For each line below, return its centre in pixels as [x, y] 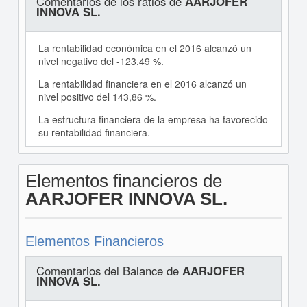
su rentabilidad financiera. [94, 132]
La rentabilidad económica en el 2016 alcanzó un [145, 48]
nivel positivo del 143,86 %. [97, 97]
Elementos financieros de [123, 181]
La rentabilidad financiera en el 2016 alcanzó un [142, 84]
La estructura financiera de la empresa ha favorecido [153, 119]
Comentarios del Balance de [109, 271]
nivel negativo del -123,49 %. [101, 61]
